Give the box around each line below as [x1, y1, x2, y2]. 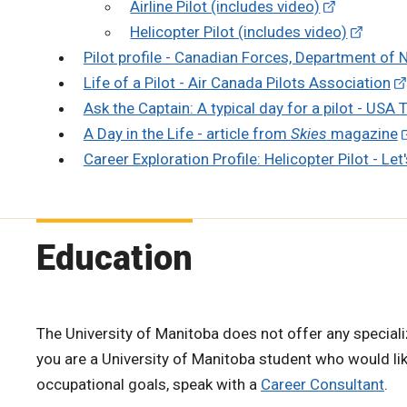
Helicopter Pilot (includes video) [130, 22, 348, 41]
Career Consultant [261, 374, 384, 393]
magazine [326, 124, 398, 143]
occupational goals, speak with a [36, 374, 261, 393]
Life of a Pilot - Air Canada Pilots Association [83, 73, 391, 92]
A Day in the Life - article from [83, 124, 291, 143]
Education [36, 237, 193, 278]
